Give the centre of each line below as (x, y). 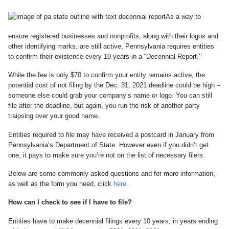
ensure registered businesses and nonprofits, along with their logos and (113, 36)
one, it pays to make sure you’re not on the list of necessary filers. (107, 155)
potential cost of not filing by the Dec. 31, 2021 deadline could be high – (114, 85)
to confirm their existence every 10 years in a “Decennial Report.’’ (105, 56)
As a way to (183, 17)
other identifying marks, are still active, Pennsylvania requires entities (111, 46)
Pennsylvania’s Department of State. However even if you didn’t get (108, 145)
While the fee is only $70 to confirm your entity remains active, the (107, 75)
